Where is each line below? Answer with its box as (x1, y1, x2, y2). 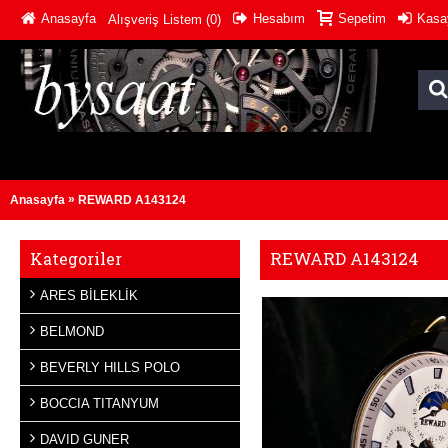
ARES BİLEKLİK (40, 288, 138, 303)
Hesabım (253, 10, 305, 26)
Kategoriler (30, 248, 122, 269)
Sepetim (338, 10, 386, 26)
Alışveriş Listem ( (108, 12, 210, 27)
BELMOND (40, 324, 104, 339)
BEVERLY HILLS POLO (40, 360, 180, 375)
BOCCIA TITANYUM (40, 396, 159, 411)
